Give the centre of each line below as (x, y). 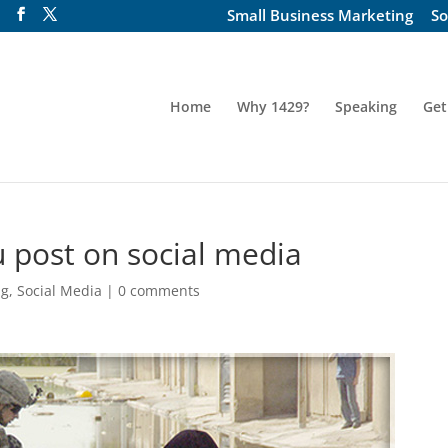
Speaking (365, 107)
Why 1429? (272, 107)
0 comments (159, 290)
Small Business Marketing (319, 15)
